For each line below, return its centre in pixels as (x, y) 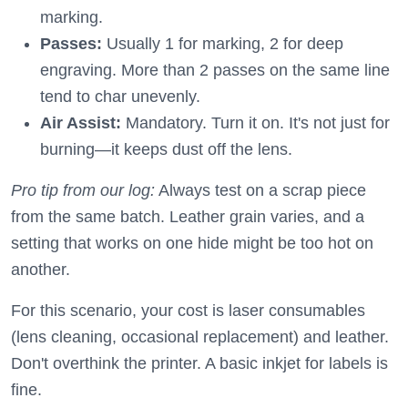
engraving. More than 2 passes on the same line (215, 70)
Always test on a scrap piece (260, 190)
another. (41, 270)
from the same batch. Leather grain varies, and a (188, 217)
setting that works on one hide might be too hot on (192, 243)
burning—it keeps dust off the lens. (166, 149)
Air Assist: (81, 123)
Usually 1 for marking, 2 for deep (223, 44)
